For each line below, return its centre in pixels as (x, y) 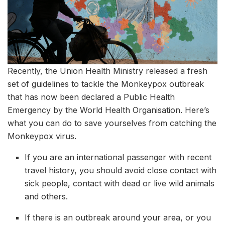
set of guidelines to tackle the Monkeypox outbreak (106, 84)
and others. (46, 197)
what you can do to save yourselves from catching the (112, 123)
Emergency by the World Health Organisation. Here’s (108, 110)
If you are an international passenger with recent (118, 157)
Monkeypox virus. (42, 136)
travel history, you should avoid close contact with (121, 171)
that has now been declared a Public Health (91, 97)
